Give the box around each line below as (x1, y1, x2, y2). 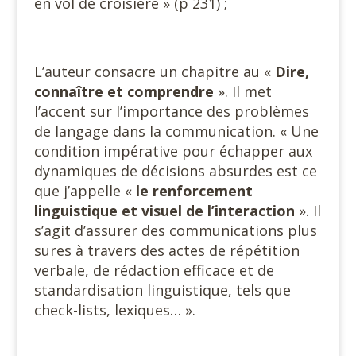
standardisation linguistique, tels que (33, 281, 291, 300)
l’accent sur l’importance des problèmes (33, 102, 309, 121)
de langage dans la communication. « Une (33, 122, 319, 141)
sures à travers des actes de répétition (33, 241, 300, 260)
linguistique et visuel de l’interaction (33, 201, 299, 220)
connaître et (33, 82, 123, 101)
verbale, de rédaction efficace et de (33, 261, 274, 280)
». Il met (213, 82, 272, 101)
